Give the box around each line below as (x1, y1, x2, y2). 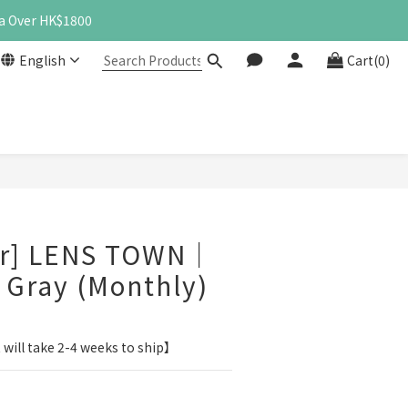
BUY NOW (245, 176, 302, 194)
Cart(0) (347, 51, 390, 69)
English (19, 51, 66, 69)
